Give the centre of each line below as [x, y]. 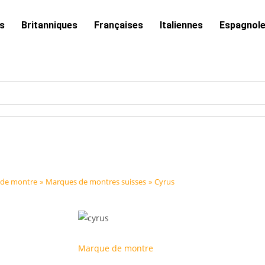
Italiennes [181, 25]
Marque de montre [116, 248]
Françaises [118, 25]
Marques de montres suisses [96, 182]
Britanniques [49, 25]
